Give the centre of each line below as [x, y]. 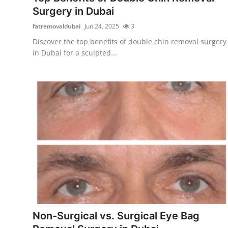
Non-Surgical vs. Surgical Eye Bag [116, 216]
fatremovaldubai [56, 26]
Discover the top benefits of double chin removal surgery [130, 41]
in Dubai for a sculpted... [75, 52]
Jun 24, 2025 [102, 26]
